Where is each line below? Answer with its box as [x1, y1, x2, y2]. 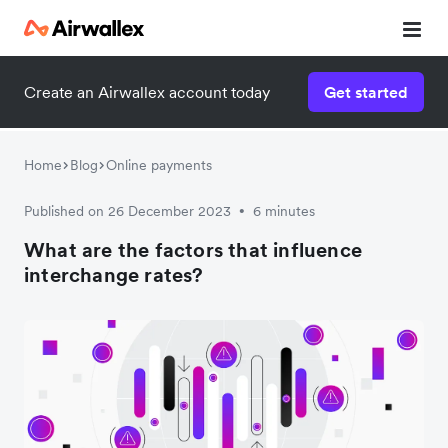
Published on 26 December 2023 [24, 202, 231, 220]
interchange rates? [24, 262, 204, 288]
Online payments [106, 156, 212, 174]
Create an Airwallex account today [24, 82, 270, 102]
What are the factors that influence [24, 237, 363, 263]
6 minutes [253, 202, 315, 220]
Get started [324, 82, 408, 102]
